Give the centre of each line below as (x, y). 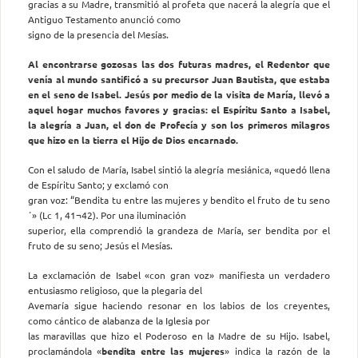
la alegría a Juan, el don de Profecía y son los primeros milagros (179, 124)
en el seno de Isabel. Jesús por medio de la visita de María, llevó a (179, 94)
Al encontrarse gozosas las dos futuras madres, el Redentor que (179, 64)
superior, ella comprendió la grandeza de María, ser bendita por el (179, 230)
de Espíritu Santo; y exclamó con (98, 184)
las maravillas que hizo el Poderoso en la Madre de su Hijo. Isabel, (179, 335)
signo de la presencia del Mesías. (98, 34)
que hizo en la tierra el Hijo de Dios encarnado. (133, 139)
